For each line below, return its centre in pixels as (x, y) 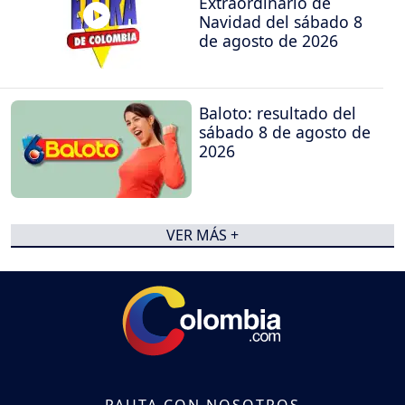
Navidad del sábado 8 (281, 21)
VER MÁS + (202, 235)
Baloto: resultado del (278, 113)
